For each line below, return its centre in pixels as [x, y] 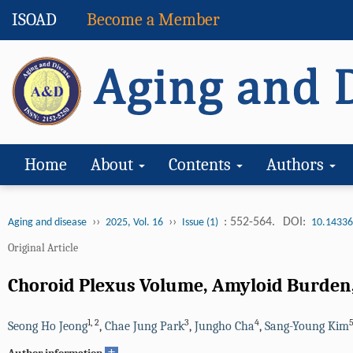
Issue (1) [200, 223]
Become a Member [153, 20]
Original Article [43, 248]
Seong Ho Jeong [48, 326]
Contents [202, 165]
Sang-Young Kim [307, 326]
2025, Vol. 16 [134, 223]
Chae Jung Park [145, 326]
